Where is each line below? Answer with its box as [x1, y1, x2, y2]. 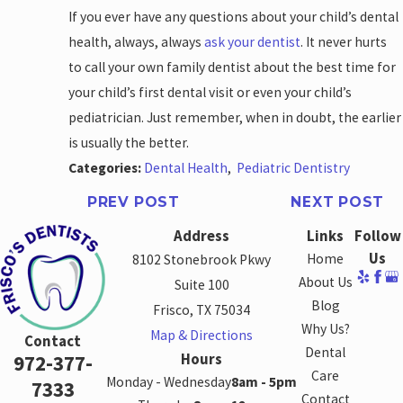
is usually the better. [68, 133, 190, 151]
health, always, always [68, 32, 205, 50]
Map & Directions [150, 326, 254, 344]
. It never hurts [300, 32, 388, 50]
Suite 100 [174, 275, 229, 293]
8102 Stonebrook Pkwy [132, 250, 272, 268]
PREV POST [86, 193, 180, 211]
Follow [354, 226, 401, 246]
